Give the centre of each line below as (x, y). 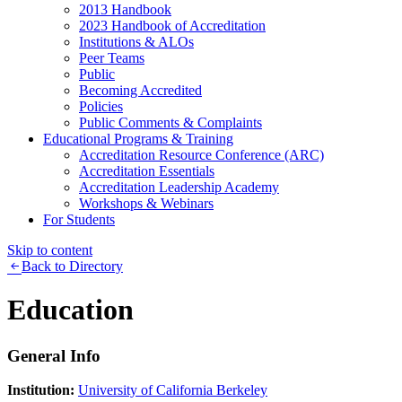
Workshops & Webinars (146, 203)
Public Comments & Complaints (170, 122)
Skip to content (50, 249)
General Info (54, 355)
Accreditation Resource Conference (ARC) (201, 154)
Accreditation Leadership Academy (179, 187)
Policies (101, 106)
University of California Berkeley (173, 390)
